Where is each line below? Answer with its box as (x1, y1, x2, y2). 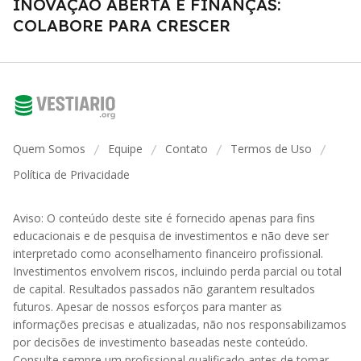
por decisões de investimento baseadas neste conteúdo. (13, 334, 308, 350)
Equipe (108, 140, 143, 156)
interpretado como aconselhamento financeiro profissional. (13, 245, 323, 261)
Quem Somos (13, 140, 85, 156)
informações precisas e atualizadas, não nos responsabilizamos (13, 316, 346, 332)
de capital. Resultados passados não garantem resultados (13, 280, 315, 297)
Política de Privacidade (13, 166, 130, 182)
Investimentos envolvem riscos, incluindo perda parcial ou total (13, 263, 342, 279)
